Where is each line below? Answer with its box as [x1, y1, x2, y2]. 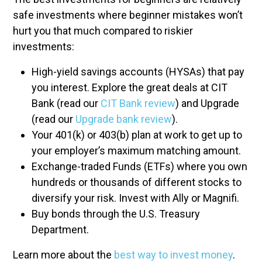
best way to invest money [114, 249, 233, 261]
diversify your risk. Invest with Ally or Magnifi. [32, 192, 239, 204]
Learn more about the [13, 249, 114, 261]
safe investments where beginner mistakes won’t [13, 9, 243, 21]
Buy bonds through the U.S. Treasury [32, 208, 200, 220]
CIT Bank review [101, 97, 175, 109]
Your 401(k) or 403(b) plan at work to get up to [32, 129, 242, 141]
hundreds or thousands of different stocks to [32, 176, 242, 188]
